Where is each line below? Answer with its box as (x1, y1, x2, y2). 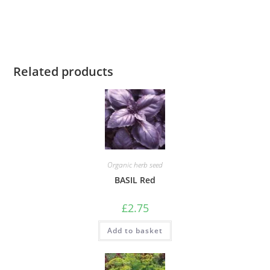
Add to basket (107, 225, 163, 236)
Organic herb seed (107, 160, 163, 171)
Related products (13, 63, 114, 80)
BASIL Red (115, 174, 155, 186)
